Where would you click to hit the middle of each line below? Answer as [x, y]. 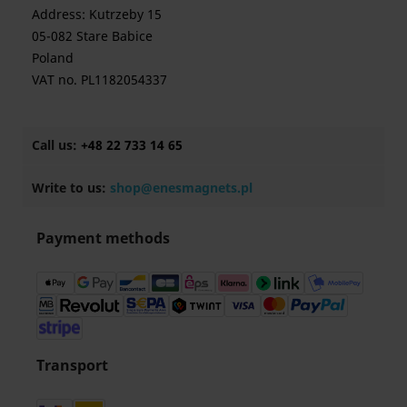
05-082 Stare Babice [92, 35]
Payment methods [103, 238]
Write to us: [71, 187]
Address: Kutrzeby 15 [97, 14]
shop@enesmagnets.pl [181, 187]
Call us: [56, 144]
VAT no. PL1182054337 [99, 79]
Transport [72, 365]
